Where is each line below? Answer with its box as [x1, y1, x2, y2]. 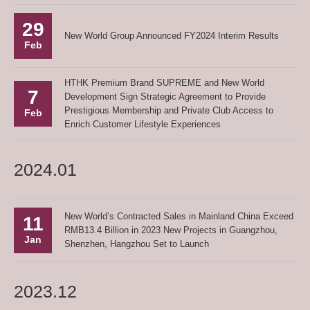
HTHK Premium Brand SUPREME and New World [64, 77, 264, 88]
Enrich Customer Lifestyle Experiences [64, 119, 221, 129]
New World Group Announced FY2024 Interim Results [64, 30, 279, 41]
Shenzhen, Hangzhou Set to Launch [64, 239, 209, 249]
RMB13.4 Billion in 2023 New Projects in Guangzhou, [64, 225, 277, 235]
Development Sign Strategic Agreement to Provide [64, 91, 266, 102]
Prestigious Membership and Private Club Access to [64, 105, 273, 116]
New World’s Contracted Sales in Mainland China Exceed [64, 211, 293, 221]
